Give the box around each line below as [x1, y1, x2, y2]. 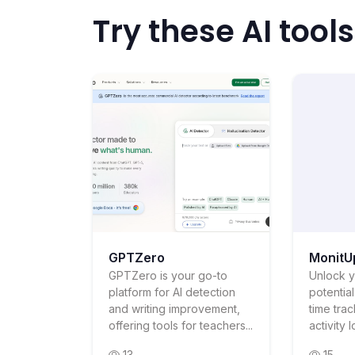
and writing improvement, [109, 301, 240, 315]
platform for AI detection [109, 284, 235, 299]
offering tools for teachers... [109, 318, 253, 332]
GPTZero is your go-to [109, 268, 227, 282]
